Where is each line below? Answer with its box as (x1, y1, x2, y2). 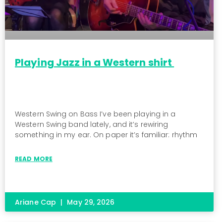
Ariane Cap (15, 197, 58, 208)
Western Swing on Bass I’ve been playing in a (15, 109, 176, 119)
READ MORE (15, 155, 53, 164)
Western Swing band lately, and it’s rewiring (15, 119, 168, 130)
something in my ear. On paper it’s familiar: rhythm (15, 130, 198, 140)
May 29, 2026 (65, 197, 115, 208)
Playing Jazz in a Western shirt (15, 55, 174, 70)
